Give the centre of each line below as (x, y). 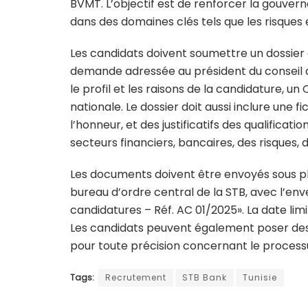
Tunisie (260, 278)
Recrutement (136, 278)
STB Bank (205, 278)
